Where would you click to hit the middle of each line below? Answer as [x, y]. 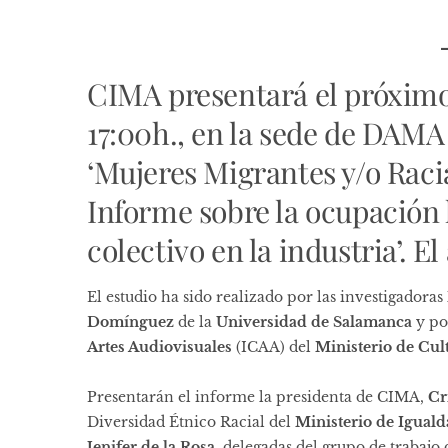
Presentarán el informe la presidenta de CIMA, [257, 397]
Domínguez [130, 322]
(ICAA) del [271, 347]
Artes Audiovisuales [159, 347]
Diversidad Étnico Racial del [191, 422]
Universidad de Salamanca [314, 322]
